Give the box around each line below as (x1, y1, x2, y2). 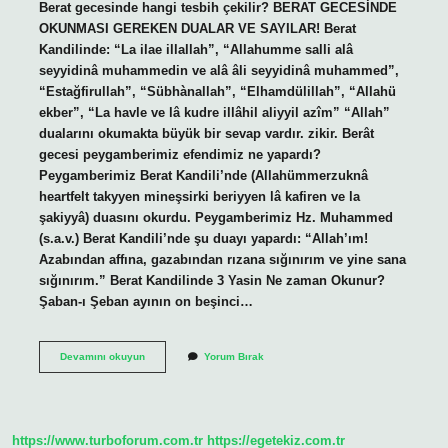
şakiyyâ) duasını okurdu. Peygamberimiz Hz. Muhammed (38, 209, 393, 225)
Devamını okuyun (59, 350, 145, 362)
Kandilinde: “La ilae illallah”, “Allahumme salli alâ (38, 41, 353, 57)
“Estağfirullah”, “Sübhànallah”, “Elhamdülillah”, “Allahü (38, 83, 396, 99)
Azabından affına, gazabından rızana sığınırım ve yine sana (38, 251, 406, 267)
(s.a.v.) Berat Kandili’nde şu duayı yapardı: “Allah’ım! (38, 230, 368, 246)
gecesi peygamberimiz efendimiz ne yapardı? (38, 146, 321, 162)
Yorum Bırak (203, 350, 264, 362)
